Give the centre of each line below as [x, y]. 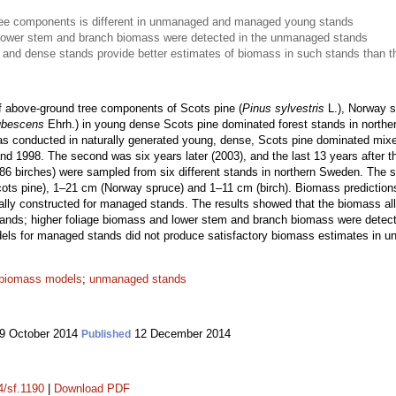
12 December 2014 [181, 334]
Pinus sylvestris [283, 108]
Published [106, 334]
